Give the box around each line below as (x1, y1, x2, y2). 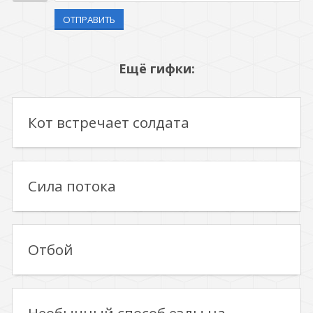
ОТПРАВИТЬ (63, 13, 115, 26)
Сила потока (28, 176, 116, 196)
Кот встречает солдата (28, 112, 189, 132)
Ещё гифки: (118, 60, 195, 77)
